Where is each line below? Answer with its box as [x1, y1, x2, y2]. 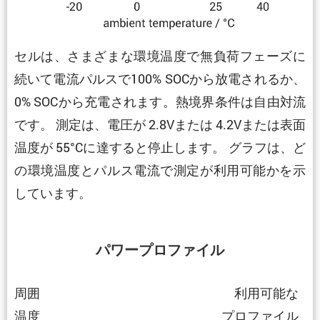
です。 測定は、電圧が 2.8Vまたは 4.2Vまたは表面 [14, 115, 306, 133]
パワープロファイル [96, 241, 224, 259]
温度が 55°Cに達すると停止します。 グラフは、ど [14, 138, 306, 156]
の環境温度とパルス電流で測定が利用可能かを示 [14, 161, 306, 179]
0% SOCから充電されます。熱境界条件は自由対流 [14, 92, 306, 110]
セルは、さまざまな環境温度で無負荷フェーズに [14, 46, 306, 64]
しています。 [14, 184, 91, 201]
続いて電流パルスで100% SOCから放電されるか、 [14, 69, 306, 87]
